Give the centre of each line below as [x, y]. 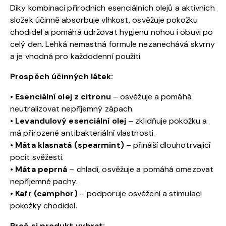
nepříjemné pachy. [44, 181]
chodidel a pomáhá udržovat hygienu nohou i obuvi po [112, 32]
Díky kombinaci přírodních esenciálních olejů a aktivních [112, 8]
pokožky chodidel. [44, 205]
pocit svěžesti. [37, 157]
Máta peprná [41, 169]
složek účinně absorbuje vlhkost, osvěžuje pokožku [104, 20]
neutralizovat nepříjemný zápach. [72, 108]
